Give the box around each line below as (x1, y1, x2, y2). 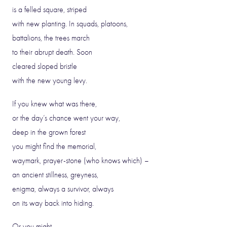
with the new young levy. (12, 76, 87, 85)
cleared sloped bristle (12, 62, 77, 71)
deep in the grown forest (12, 128, 86, 137)
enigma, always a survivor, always (12, 184, 113, 194)
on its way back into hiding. (12, 199, 94, 208)
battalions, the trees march (12, 33, 90, 43)
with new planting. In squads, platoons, (12, 19, 128, 28)
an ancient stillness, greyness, (12, 170, 98, 179)
